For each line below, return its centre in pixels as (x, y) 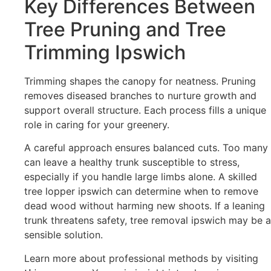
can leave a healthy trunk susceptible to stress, (132, 162)
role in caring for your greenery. (97, 124)
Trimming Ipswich (105, 52)
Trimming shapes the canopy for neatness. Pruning (140, 81)
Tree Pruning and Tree (125, 29)
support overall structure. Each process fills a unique (145, 110)
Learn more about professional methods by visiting (141, 258)
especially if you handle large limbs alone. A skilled (141, 177)
